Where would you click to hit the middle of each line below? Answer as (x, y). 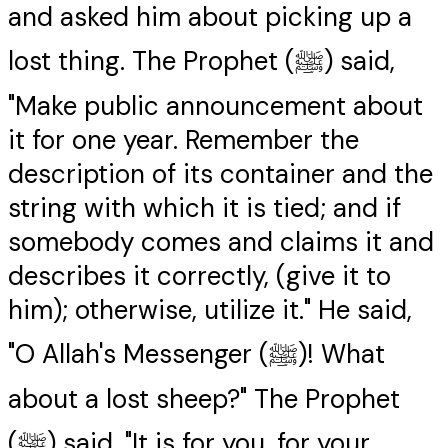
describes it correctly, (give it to (199, 276)
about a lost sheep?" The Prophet (204, 399)
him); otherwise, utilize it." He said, (210, 310)
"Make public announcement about (215, 106)
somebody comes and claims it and (221, 242)
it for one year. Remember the (183, 140)
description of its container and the (220, 174)
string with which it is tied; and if (204, 208)
